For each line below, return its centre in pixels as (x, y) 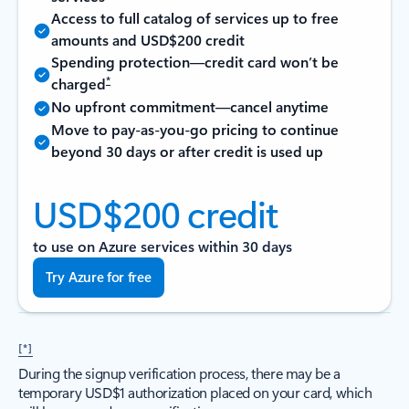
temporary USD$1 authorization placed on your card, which (195, 392)
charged (79, 84)
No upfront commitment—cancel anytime (190, 106)
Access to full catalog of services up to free (195, 18)
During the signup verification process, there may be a (179, 373)
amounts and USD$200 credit (148, 40)
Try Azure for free (99, 277)
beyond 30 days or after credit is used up (187, 151)
